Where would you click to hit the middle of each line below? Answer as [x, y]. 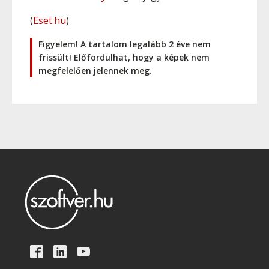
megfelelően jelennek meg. [95, 71]
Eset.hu [50, 20]
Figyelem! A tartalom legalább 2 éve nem [125, 44]
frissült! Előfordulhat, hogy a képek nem [124, 57]
